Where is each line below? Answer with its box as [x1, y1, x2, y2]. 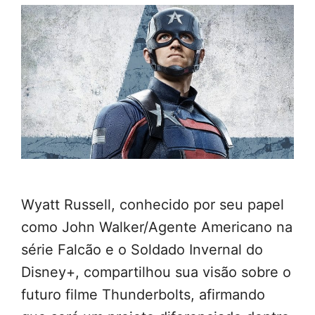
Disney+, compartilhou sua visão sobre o [21, 263, 291, 281]
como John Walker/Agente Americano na [21, 218, 292, 236]
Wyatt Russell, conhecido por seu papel [21, 195, 284, 213]
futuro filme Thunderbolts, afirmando [21, 285, 265, 303]
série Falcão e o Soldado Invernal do [21, 240, 263, 258]
